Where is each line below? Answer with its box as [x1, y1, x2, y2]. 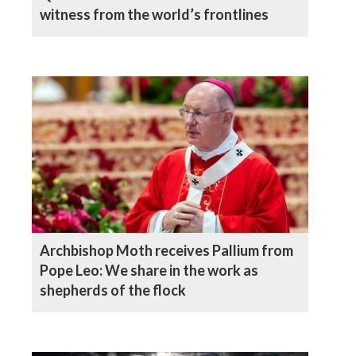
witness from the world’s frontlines [40, 6, 269, 24]
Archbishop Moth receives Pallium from [40, 241, 293, 259]
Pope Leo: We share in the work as [40, 261, 258, 279]
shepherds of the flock [40, 281, 186, 299]
